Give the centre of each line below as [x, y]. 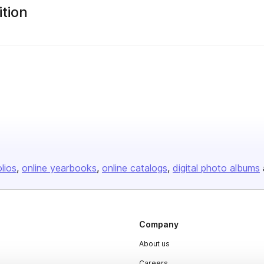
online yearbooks [59, 168]
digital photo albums [216, 168]
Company [159, 224]
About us [154, 244]
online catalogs [135, 168]
